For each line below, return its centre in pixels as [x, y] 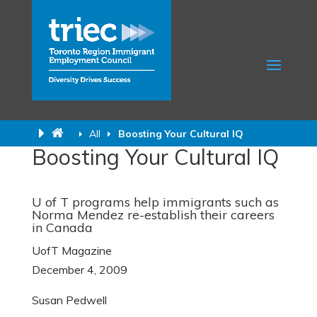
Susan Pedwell [69, 300]
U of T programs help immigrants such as [155, 202]
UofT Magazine [71, 250]
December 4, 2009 [79, 270]
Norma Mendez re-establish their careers [153, 215]
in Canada [62, 227]
